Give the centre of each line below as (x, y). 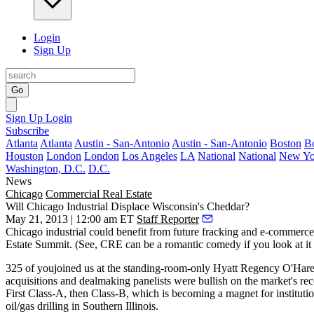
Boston (286, 143)
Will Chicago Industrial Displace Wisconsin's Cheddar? (128, 206)
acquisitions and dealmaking (68, 281)
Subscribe (27, 131)
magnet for (250, 293)
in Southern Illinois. (114, 306)
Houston (25, 156)
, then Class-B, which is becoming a (145, 293)
